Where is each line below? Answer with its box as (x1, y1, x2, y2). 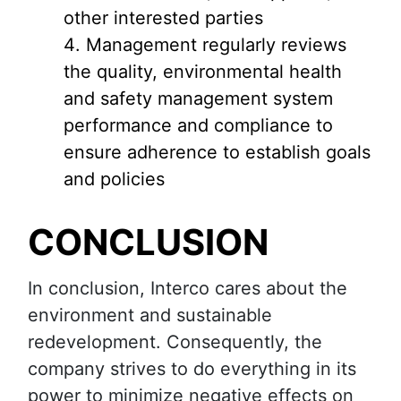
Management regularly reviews (86, 34, 346, 56)
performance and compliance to (64, 115, 333, 137)
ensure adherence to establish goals (64, 141, 371, 164)
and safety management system (64, 88, 333, 110)
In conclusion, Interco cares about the (28, 277, 347, 300)
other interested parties (64, 7, 263, 30)
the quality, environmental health (64, 61, 342, 83)
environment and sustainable (28, 304, 272, 327)
